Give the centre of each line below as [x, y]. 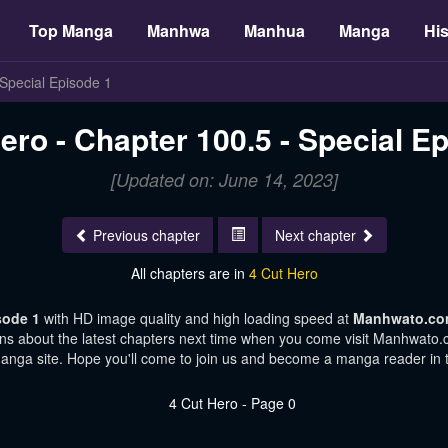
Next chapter [315, 235]
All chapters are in [189, 273]
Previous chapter [146, 235]
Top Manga [71, 30]
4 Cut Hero [283, 273]
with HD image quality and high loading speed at [198, 318]
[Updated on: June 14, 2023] [224, 179]
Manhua [274, 30]
